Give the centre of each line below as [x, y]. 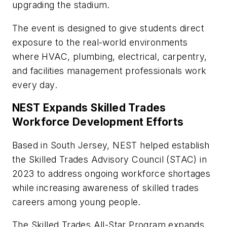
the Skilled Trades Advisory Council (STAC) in [109, 159]
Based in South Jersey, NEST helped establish [111, 145]
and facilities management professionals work [109, 70]
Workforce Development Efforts [98, 122]
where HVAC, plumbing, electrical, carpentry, [110, 56]
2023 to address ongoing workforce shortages [111, 173]
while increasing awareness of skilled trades [106, 187]
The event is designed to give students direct [108, 28]
